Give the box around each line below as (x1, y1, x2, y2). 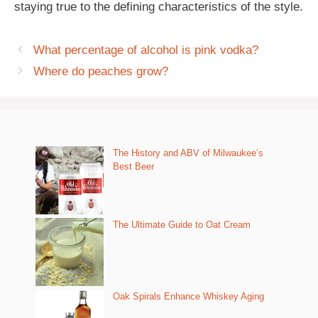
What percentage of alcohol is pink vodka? (33, 43, 259, 57)
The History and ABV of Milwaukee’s (113, 147, 263, 158)
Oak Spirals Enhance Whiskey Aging (113, 290, 264, 302)
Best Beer (113, 160, 154, 172)
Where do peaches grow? (33, 64, 169, 78)
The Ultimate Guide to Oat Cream (113, 219, 251, 230)
